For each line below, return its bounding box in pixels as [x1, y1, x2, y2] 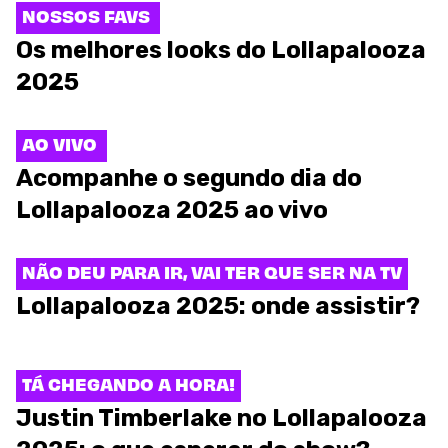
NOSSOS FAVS [22, 4, 154, 27]
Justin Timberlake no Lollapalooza [16, 404, 427, 432]
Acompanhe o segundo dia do [16, 164, 362, 192]
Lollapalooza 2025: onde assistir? [16, 292, 420, 320]
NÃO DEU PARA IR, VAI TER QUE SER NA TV [22, 260, 402, 283]
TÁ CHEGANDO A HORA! [22, 372, 235, 395]
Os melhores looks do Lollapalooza [16, 36, 426, 64]
